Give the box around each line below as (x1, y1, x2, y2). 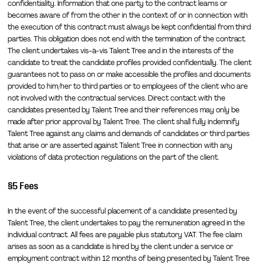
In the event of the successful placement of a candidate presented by (7, 206, 237, 216)
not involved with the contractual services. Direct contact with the (7, 93, 225, 103)
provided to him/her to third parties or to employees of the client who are (7, 81, 248, 91)
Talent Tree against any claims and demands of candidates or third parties (7, 128, 250, 138)
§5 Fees (7, 180, 38, 192)
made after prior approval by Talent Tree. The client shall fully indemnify (7, 117, 240, 127)
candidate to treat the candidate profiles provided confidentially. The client (7, 57, 251, 67)
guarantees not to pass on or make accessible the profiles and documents (7, 69, 251, 79)
